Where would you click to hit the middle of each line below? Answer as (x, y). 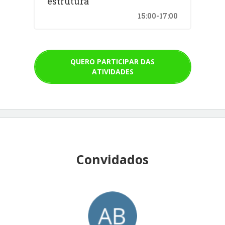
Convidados (113, 159)
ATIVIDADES (113, 71)
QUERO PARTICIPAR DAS (113, 61)
